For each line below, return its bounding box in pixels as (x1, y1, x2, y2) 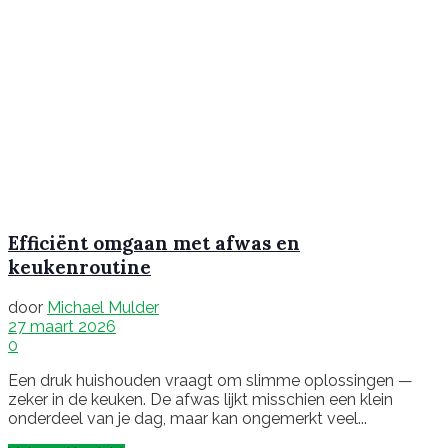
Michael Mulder (47, 297, 159, 317)
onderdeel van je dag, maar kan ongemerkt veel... (8, 408, 367, 428)
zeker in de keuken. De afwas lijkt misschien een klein (8, 389, 393, 409)
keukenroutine (8, 255, 151, 280)
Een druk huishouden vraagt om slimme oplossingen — (8, 370, 413, 390)
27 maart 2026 (8, 316, 116, 336)
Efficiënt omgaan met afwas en (8, 231, 300, 256)
